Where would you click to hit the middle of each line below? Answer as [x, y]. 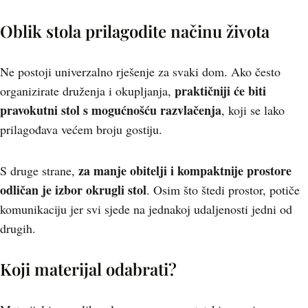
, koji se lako [253, 110]
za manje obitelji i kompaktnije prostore [183, 170]
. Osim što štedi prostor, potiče [223, 190]
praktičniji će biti [220, 91]
